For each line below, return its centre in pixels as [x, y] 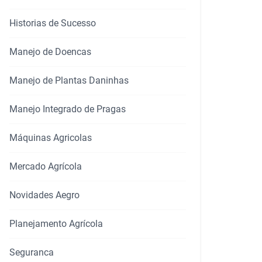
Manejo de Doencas [50, 52]
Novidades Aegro [44, 195]
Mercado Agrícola [46, 167]
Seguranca [32, 253]
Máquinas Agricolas [51, 138]
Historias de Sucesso [53, 23]
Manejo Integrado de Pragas [68, 109]
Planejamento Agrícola [56, 224]
